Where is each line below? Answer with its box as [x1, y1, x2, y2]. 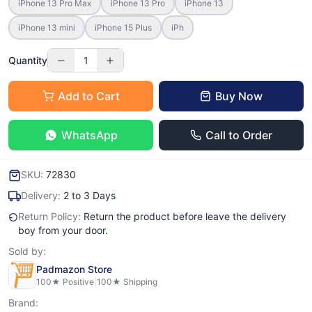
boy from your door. [18, 224, 109, 236]
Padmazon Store [36, 263, 112, 275]
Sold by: [8, 245, 46, 257]
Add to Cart [57, 89, 120, 103]
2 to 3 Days [63, 189, 116, 201]
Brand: [8, 297, 38, 309]
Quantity [8, 54, 47, 66]
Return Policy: [18, 210, 81, 222]
